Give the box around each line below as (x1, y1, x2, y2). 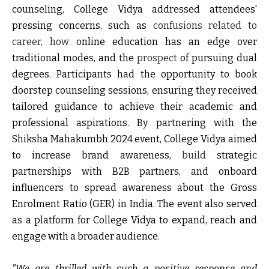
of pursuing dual (177, 52, 257, 64)
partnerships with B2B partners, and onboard (12, 166, 257, 177)
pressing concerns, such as (12, 20, 153, 31)
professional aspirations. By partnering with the (12, 117, 257, 128)
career (12, 36, 41, 47)
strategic (205, 150, 258, 161)
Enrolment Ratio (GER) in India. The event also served (12, 198, 257, 210)
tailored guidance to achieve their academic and (12, 101, 257, 112)
